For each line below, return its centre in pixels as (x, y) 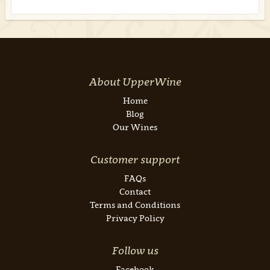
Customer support (135, 159)
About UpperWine (135, 81)
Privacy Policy (135, 218)
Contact (135, 191)
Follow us (135, 250)
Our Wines (135, 127)
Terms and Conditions (135, 204)
